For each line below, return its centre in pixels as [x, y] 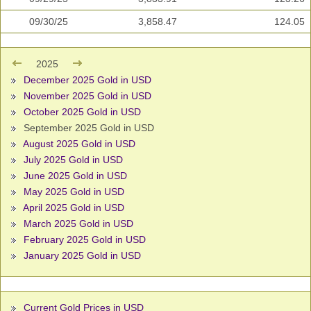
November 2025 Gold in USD [87, 96]
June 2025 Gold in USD [75, 176]
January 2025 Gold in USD [82, 256]
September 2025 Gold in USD [87, 128]
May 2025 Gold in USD [74, 192]
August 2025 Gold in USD [79, 144]
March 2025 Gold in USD [78, 224]
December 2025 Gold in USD [87, 80]
